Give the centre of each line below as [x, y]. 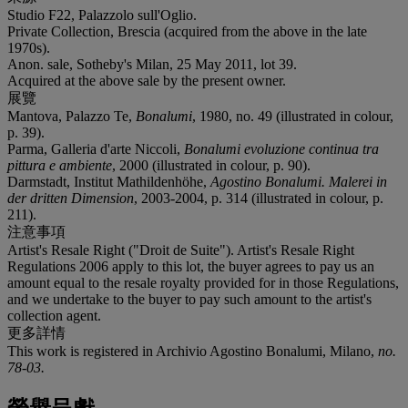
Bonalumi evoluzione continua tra [281, 148]
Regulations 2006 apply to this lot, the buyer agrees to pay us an [191, 266]
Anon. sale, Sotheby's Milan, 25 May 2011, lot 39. [152, 64]
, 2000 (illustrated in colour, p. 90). [211, 165]
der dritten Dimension [71, 198]
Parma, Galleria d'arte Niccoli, [96, 148]
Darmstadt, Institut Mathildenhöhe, [109, 181]
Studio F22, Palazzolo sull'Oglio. [102, 15]
